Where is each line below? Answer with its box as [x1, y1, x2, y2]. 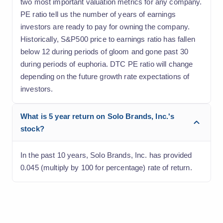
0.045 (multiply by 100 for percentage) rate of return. [20, 163, 192, 172]
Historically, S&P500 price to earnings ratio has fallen [20, 34, 195, 43]
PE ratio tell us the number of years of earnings [20, 9, 176, 18]
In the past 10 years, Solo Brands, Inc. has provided [20, 150, 192, 159]
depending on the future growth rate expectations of [20, 72, 190, 81]
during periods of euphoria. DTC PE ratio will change [20, 59, 193, 68]
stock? [20, 124, 44, 133]
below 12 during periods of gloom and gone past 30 [20, 47, 188, 56]
